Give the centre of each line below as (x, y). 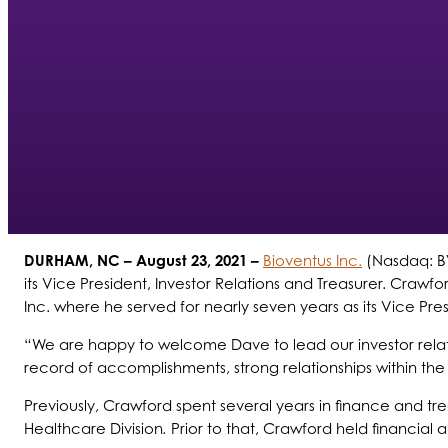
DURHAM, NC (72, 261)
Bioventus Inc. (312, 261)
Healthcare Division (93, 429)
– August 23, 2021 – (191, 261)
